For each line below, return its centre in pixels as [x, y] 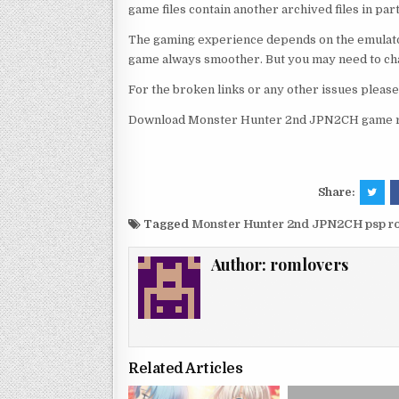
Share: [338, 191]
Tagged [166, 224]
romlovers [309, 264]
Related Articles [185, 369]
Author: [241, 264]
